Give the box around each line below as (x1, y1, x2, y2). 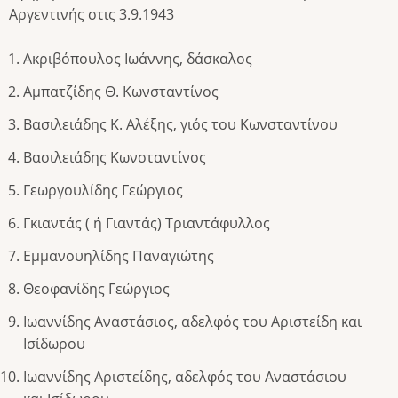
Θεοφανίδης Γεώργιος (23, 279, 170, 299)
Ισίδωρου (23, 334, 85, 354)
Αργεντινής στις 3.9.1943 (9, 4, 174, 24)
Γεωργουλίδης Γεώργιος (23, 180, 183, 201)
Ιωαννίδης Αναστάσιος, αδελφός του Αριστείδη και (23, 312, 362, 332)
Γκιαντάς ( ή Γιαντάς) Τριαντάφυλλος (23, 213, 270, 234)
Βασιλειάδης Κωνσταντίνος (23, 147, 206, 168)
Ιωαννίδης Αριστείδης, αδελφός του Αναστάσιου (23, 367, 346, 387)
